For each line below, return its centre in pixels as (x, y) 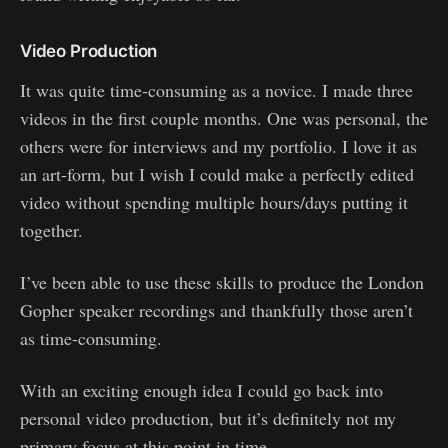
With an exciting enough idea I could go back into (201, 389)
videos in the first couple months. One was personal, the (224, 117)
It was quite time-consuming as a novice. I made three (216, 89)
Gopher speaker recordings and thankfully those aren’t (216, 309)
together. (51, 229)
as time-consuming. (91, 337)
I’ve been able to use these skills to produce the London (222, 281)
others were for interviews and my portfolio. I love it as (218, 145)
